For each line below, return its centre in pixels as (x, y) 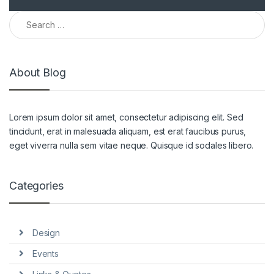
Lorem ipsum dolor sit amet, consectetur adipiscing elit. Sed (126, 117)
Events (45, 253)
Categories (36, 185)
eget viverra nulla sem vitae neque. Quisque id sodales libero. (131, 145)
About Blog (38, 73)
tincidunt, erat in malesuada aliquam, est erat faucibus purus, (128, 131)
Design (46, 233)
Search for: (33, 15)
